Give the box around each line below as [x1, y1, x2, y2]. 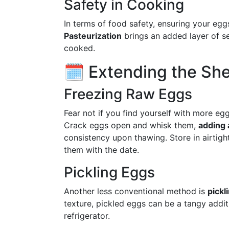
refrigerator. [64, 211, 110, 221]
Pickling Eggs [64, 164, 155, 181]
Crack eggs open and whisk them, [64, 120, 198, 130]
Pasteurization [64, 31, 122, 41]
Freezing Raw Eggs [64, 85, 192, 103]
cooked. [64, 43, 95, 53]
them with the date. [64, 145, 139, 155]
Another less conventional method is [64, 186, 208, 196]
